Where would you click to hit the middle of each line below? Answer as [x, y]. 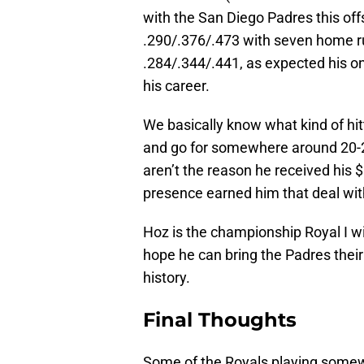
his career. [176, 86]
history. [167, 278]
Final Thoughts [220, 320]
